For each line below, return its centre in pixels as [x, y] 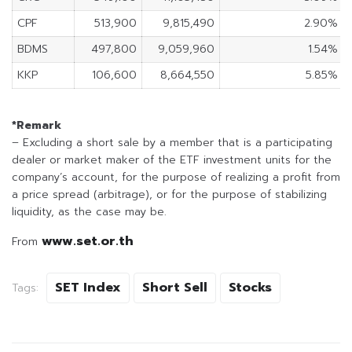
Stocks [250, 288]
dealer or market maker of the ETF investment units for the [172, 160]
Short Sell [175, 288]
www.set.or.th [88, 242]
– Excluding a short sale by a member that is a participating [172, 143]
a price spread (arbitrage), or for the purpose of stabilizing [169, 195]
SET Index [88, 288]
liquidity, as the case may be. [89, 212]
